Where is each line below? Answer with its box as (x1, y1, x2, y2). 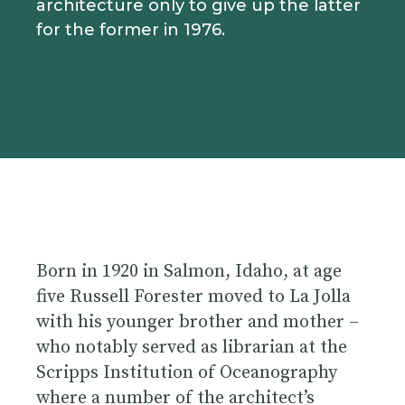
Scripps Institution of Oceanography (36, 361, 337, 384)
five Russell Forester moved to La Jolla (36, 285, 351, 308)
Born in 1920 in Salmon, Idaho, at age (36, 259, 342, 283)
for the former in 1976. (36, 19, 225, 40)
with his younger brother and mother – (36, 310, 359, 334)
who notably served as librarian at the (36, 335, 347, 359)
